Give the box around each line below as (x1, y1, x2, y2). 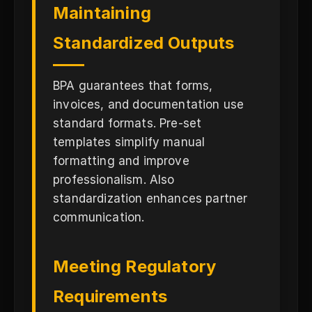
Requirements (53, 286, 168, 306)
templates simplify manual (53, 135, 205, 149)
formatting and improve (53, 154, 189, 168)
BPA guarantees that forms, (53, 79, 213, 93)
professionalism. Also (53, 173, 175, 187)
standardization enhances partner (53, 192, 248, 205)
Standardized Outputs (53, 33, 235, 53)
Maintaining (53, 3, 151, 23)
